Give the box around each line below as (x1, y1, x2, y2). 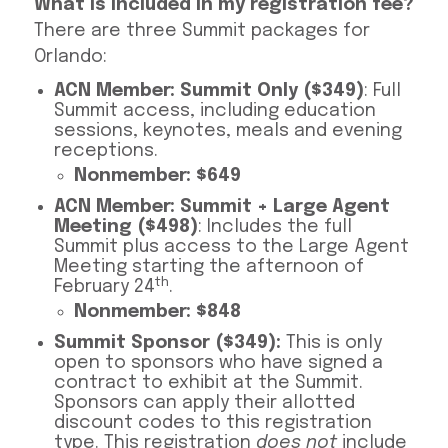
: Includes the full (197, 218, 352, 237)
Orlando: (33, 48, 107, 67)
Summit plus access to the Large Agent (53, 238, 409, 257)
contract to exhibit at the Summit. (53, 374, 363, 393)
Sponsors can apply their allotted (53, 394, 355, 413)
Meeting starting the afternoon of (53, 258, 364, 277)
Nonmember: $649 (73, 167, 241, 186)
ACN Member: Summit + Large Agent (53, 198, 390, 217)
